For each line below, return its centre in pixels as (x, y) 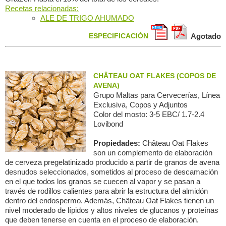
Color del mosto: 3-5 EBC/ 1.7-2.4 (149, 114)
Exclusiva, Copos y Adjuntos (140, 105)
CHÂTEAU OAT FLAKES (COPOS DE (155, 76)
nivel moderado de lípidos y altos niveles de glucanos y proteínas (112, 210)
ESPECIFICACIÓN (119, 36)
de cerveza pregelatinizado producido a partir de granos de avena (112, 162)
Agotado (206, 36)
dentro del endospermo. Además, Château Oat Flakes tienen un (109, 201)
